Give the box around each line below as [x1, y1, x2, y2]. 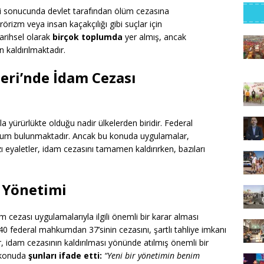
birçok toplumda [52, 31, 123, 43]
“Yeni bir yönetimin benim [104, 250, 200, 262]
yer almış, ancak [123, 31, 186, 43]
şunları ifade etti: [28, 250, 102, 262]
